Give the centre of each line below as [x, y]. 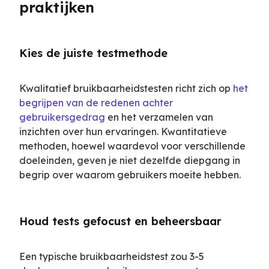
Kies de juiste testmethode [93, 53]
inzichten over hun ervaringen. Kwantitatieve [123, 132]
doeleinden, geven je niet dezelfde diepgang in [130, 161]
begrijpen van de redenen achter [96, 103]
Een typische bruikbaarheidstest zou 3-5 [112, 257]
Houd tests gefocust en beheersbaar [120, 222]
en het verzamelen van [159, 117]
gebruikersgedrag [62, 117]
